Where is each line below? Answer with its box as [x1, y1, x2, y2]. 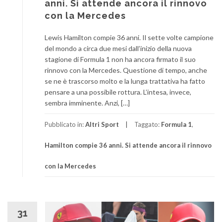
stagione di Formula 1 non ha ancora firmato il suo [45, 55, 196, 63]
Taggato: [134, 120, 161, 128]
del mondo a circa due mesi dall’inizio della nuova [45, 44, 192, 53]
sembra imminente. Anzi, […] [45, 98, 130, 107]
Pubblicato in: [45, 120, 85, 128]
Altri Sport [85, 120, 119, 128]
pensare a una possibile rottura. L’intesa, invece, [45, 87, 191, 96]
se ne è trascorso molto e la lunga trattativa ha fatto [45, 76, 205, 85]
